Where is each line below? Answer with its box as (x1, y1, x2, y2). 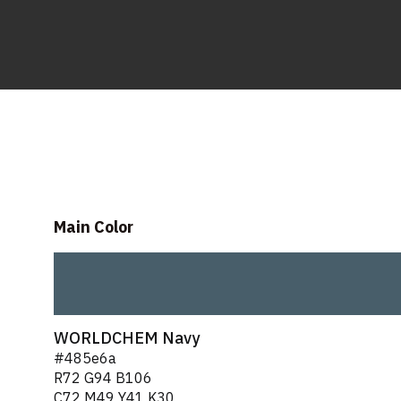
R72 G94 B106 (54, 368, 152, 390)
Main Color (54, 215, 133, 240)
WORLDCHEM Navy (54, 326, 200, 351)
